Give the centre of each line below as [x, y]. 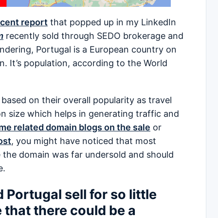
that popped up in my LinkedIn [112, 22]
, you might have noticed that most [84, 141]
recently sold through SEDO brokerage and [93, 36]
